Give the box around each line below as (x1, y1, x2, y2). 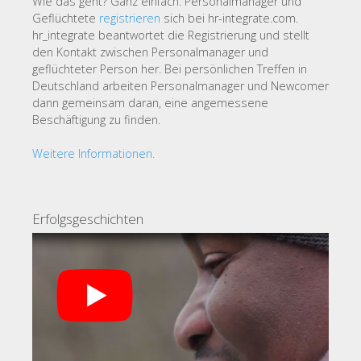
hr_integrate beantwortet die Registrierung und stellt (32, 27, 309, 43)
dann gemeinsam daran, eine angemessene (32, 95, 268, 110)
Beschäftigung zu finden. (32, 112, 160, 127)
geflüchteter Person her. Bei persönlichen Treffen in (32, 61, 307, 77)
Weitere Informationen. (32, 146, 155, 161)
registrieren (99, 10, 160, 26)
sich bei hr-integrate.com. (160, 10, 298, 26)
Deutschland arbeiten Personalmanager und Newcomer (32, 78, 329, 93)
